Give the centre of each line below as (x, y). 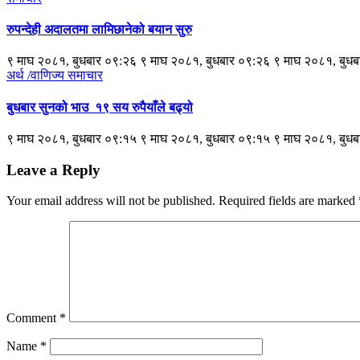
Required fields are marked (288, 201)
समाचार (85, 76)
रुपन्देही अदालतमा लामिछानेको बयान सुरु (99, 29)
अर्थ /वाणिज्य (37, 76)
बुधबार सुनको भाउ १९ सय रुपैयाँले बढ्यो (100, 107)
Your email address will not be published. (111, 201)
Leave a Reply (53, 170)
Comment (33, 318)
